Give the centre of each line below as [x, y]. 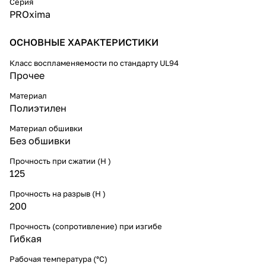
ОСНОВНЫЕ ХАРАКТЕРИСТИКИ [84, 42]
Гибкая [26, 238]
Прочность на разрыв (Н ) [58, 193]
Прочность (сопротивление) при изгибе [86, 226]
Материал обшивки [46, 128]
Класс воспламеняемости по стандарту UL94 [94, 63]
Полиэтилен [38, 108]
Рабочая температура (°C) [58, 259]
